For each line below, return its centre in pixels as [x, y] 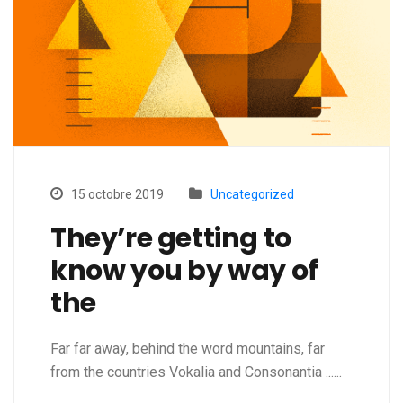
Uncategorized [252, 195]
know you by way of [184, 271]
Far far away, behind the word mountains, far [188, 349]
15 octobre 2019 [116, 195]
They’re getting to [171, 239]
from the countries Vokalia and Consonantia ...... [196, 372]
